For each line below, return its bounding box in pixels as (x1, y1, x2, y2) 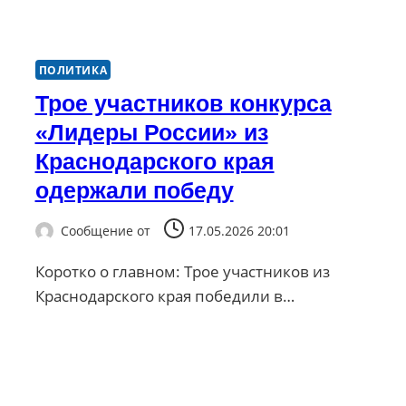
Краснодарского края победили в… (34, 285, 295, 306)
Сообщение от (60, 222, 150, 239)
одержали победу (34, 178, 234, 204)
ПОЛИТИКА (38, 63, 108, 78)
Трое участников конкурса (34, 91, 332, 117)
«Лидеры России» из (34, 120, 268, 146)
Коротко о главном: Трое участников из (34, 261, 330, 282)
